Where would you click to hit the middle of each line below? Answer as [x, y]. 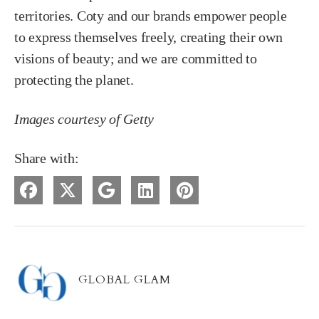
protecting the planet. [74, 80]
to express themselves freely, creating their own [148, 37]
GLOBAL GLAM [125, 280]
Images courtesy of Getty [84, 119]
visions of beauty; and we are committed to [136, 59]
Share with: [47, 158]
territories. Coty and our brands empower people [151, 16]
